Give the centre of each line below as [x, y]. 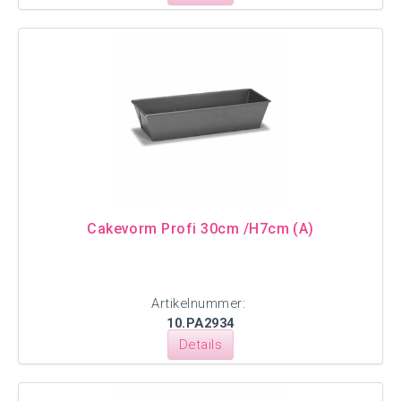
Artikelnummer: [200, 303]
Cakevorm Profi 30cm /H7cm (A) [200, 229]
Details [200, 345]
